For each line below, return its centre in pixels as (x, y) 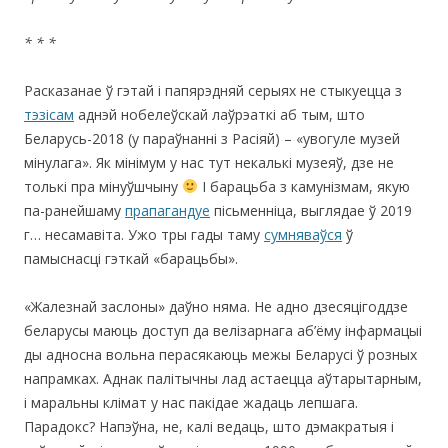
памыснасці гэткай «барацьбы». (131, 258)
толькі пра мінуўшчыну (103, 186)
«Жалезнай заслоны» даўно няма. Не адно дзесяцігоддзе (216, 306)
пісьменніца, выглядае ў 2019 (311, 210)
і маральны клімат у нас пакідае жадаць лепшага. (191, 402)
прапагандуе (167, 210)
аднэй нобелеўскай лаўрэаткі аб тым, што (219, 114)
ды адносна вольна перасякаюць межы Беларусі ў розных (220, 354)
